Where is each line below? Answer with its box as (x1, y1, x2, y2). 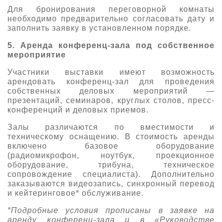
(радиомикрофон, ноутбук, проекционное (7, 151, 215, 160)
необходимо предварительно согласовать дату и (7, 14, 215, 23)
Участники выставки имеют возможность (7, 67, 215, 76)
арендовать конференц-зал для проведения (7, 77, 215, 86)
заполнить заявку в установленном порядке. (7, 23, 191, 32)
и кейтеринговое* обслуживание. (7, 188, 144, 197)
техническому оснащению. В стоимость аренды (7, 132, 215, 141)
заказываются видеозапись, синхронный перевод (7, 179, 215, 188)
